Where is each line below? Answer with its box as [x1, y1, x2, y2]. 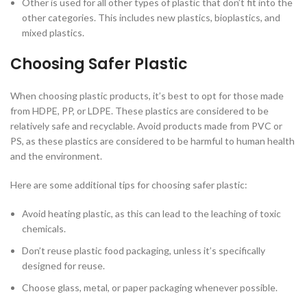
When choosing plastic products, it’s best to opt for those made [10, 90, 284, 102]
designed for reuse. [22, 260, 105, 272]
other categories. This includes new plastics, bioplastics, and [22, 12, 280, 24]
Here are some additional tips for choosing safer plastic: [10, 179, 247, 191]
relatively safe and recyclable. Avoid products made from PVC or [10, 120, 282, 132]
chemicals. [22, 223, 66, 235]
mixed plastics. [22, 27, 84, 39]
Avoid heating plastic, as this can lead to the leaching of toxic [22, 208, 281, 220]
